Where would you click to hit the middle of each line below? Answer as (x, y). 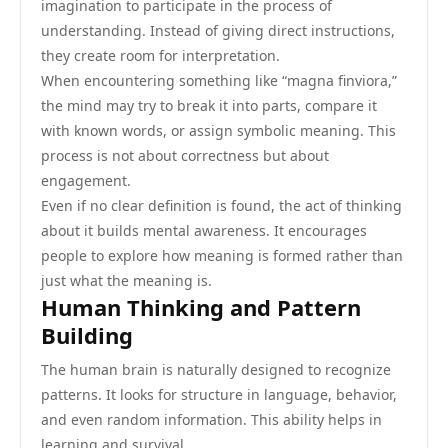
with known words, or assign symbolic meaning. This (218, 130)
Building (87, 335)
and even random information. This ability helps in (211, 419)
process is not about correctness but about (185, 155)
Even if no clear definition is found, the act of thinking (221, 205)
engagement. (86, 180)
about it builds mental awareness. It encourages (204, 230)
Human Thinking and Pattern (201, 307)
